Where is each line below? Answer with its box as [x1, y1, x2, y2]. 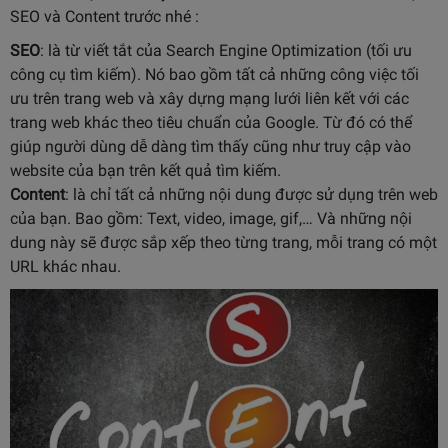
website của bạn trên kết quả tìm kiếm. [10, 161, 281, 180]
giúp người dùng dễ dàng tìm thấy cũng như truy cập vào [10, 137, 411, 156]
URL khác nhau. [10, 257, 121, 276]
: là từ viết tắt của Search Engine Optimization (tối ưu [40, 41, 412, 60]
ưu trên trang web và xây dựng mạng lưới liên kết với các [10, 89, 409, 108]
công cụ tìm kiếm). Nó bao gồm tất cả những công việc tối [10, 65, 419, 84]
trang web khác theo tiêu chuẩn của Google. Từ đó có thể [10, 113, 412, 132]
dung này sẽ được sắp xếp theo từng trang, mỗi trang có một [10, 233, 437, 252]
